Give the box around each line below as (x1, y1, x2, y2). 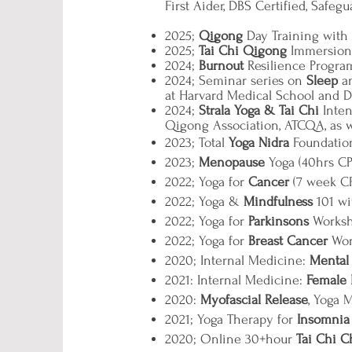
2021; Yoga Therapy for (165, 312, 297, 327)
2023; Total (165, 135, 229, 150)
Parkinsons (248, 214, 309, 229)
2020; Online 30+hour (165, 332, 296, 346)
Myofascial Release (200, 292, 308, 307)
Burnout (199, 58, 244, 73)
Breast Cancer (248, 233, 328, 248)
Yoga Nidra (229, 135, 289, 150)
